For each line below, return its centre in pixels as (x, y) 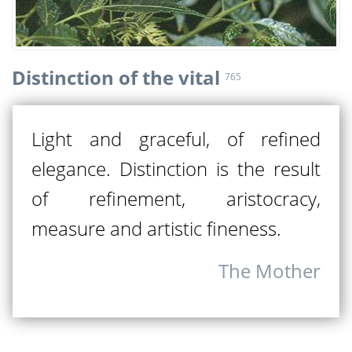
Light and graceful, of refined (176, 139)
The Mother (269, 271)
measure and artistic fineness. (156, 229)
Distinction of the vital (116, 78)
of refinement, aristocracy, (176, 199)
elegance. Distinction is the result (176, 169)
